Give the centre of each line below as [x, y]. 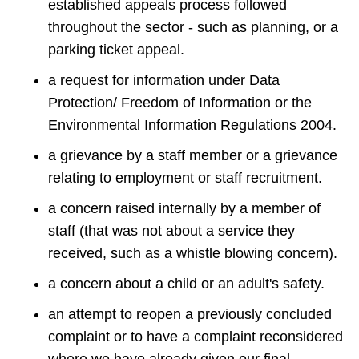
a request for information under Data [164, 81]
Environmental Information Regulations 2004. [192, 125]
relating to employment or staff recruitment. [189, 178]
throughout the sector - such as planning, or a [193, 28]
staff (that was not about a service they [171, 231]
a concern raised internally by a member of [184, 209]
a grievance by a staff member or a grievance [193, 156]
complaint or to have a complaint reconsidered [196, 337]
